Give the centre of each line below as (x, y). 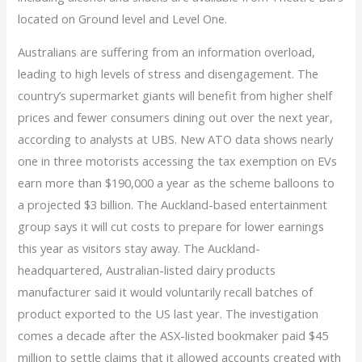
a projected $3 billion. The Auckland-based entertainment (173, 205)
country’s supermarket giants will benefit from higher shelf (175, 96)
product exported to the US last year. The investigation (168, 314)
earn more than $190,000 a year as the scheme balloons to (177, 183)
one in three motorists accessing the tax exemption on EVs (178, 161)
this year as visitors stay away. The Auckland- (139, 248)
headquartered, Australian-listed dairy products (147, 270)
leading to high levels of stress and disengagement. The (168, 74)
